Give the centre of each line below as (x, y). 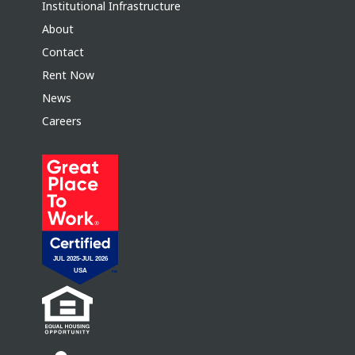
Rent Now (68, 75)
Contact (63, 52)
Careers (61, 121)
